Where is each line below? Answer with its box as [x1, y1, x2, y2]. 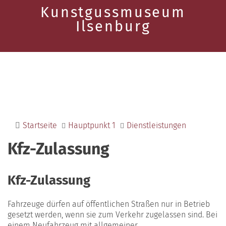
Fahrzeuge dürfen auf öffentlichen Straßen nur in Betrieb [8, 199, 210, 209]
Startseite [23, 120, 57, 130]
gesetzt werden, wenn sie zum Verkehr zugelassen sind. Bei [8, 210, 217, 220]
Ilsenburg [75, 18, 151, 35]
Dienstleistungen [127, 120, 186, 130]
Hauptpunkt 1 [68, 120, 116, 130]
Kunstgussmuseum [40, 4, 186, 21]
